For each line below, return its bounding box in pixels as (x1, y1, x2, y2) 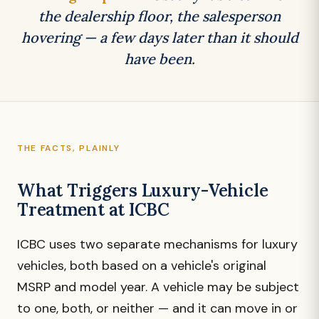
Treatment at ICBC (17, 199, 169, 221)
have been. (124, 50, 195, 68)
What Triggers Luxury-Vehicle (17, 179, 268, 202)
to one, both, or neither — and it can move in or (17, 300, 298, 317)
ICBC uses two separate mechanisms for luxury (17, 236, 298, 253)
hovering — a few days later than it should (21, 28, 298, 46)
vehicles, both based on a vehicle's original (17, 257, 266, 274)
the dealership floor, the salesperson (38, 7, 281, 25)
